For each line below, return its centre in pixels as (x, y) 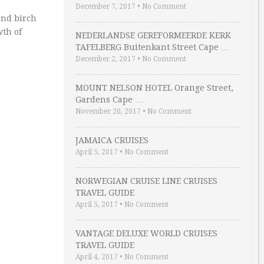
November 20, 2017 (108, 111)
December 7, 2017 (105, 6)
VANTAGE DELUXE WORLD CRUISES (146, 233)
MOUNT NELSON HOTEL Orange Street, (154, 88)
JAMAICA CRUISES (112, 140)
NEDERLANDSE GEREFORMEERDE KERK (153, 35)
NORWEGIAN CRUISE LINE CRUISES (146, 181)
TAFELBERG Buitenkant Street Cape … (152, 47)
